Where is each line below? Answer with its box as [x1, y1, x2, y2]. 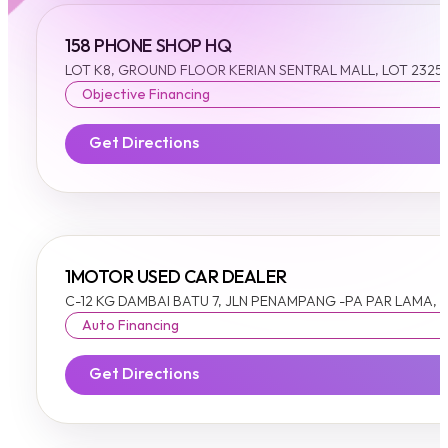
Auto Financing [82, 318, 179, 334]
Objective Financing [82, 87, 210, 103]
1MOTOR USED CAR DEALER [65, 268, 287, 288]
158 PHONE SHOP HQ [65, 37, 232, 57]
